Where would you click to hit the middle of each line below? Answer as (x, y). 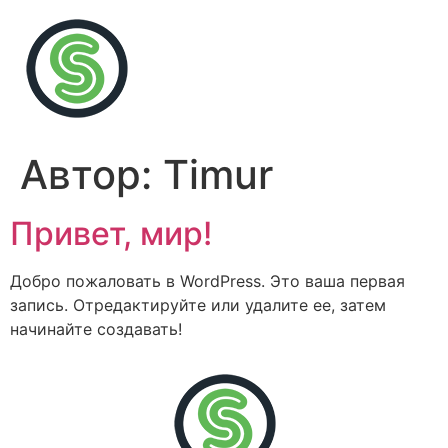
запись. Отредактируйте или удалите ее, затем (198, 305)
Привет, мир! (111, 233)
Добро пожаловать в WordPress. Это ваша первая (207, 281)
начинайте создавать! (96, 329)
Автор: (91, 174)
